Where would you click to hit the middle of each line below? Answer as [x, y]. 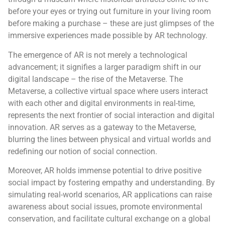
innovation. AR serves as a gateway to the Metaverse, [102, 127]
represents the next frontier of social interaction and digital [111, 115]
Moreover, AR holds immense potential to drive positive [105, 171]
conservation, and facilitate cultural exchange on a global [109, 219]
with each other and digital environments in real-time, [101, 103]
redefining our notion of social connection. [83, 151]
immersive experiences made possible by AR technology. [108, 36]
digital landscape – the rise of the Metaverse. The [95, 79]
